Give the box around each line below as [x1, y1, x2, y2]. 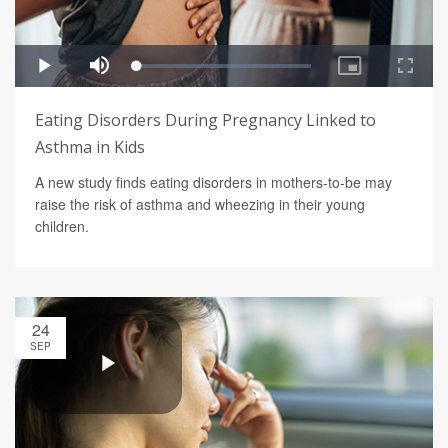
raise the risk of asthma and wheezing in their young [35, 194, 365, 215]
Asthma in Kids [35, 136, 145, 159]
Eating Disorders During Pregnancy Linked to [35, 109, 376, 132]
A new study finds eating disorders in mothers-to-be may [35, 172, 392, 193]
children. [35, 216, 89, 237]
